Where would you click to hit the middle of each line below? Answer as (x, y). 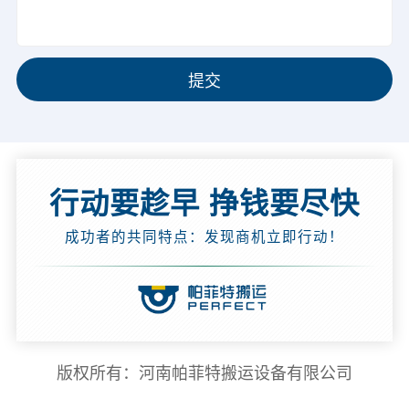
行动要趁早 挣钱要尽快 (204, 203)
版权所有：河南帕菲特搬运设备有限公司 (204, 374)
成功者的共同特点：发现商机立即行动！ (204, 236)
